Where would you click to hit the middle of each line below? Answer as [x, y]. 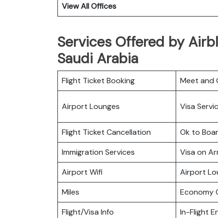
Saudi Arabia [98, 58]
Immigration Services [98, 152]
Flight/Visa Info [88, 212]
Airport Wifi [82, 172]
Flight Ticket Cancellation [106, 132]
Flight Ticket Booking [98, 80]
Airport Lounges [91, 106]
